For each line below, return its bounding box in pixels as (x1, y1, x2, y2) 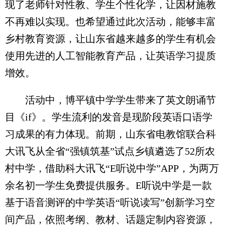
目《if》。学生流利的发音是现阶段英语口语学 (5, 111, 212, 123)
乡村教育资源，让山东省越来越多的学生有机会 (5, 33, 216, 45)
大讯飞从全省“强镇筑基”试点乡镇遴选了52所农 (5, 146, 215, 157)
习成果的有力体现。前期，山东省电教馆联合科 (5, 129, 216, 140)
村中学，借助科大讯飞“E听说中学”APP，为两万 (5, 163, 219, 174)
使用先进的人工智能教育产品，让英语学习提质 (5, 50, 216, 62)
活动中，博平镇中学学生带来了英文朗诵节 (5, 94, 216, 106)
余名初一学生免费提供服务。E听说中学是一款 (5, 180, 212, 191)
